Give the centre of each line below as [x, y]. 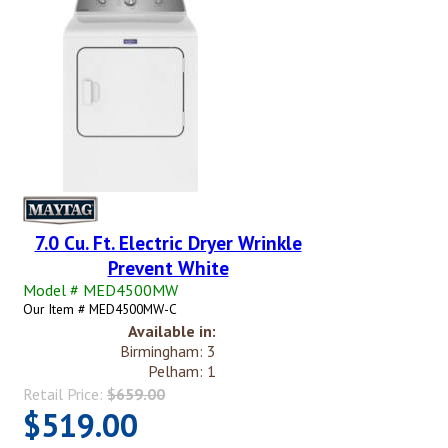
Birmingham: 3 [168, 350]
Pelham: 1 [182, 370]
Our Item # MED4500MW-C [100, 308]
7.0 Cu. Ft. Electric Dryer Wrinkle [168, 242]
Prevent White [168, 267]
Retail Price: [65, 393]
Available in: [172, 330]
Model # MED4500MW [100, 289]
